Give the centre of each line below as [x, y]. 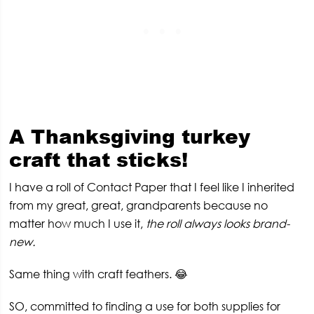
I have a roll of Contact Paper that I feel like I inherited [152, 187]
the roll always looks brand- [218, 224]
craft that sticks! [99, 159]
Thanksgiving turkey [141, 136]
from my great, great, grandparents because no [139, 206]
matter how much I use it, [78, 224]
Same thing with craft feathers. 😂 [99, 274]
